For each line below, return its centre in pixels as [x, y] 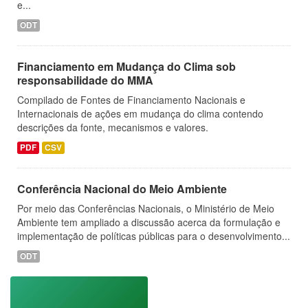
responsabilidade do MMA [85, 80]
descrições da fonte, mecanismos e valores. [113, 127]
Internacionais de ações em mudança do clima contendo [140, 113]
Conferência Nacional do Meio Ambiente [122, 189]
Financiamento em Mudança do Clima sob [126, 66]
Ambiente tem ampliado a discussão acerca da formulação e [149, 222]
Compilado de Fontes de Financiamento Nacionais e [131, 100]
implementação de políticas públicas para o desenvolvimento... [154, 236]
